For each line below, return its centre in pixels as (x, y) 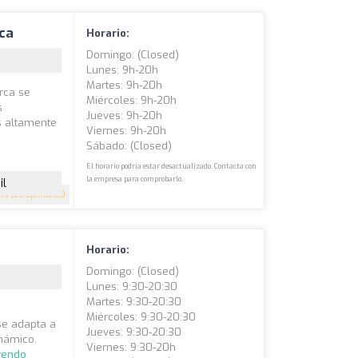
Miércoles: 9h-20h (132, 100)
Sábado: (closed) (129, 146)
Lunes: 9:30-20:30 (132, 286)
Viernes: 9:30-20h (131, 347)
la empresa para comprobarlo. (135, 179)
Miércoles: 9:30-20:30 (141, 317)
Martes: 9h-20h (125, 85)
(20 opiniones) (37, 195)
